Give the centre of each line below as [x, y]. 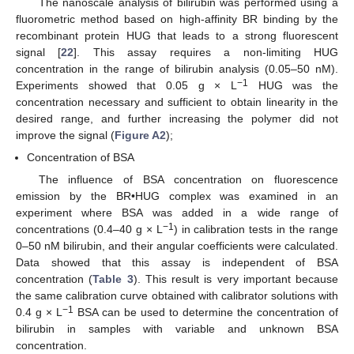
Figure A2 [140, 135]
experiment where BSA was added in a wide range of [177, 212]
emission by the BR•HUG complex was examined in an [177, 196]
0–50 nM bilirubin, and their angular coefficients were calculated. [177, 245]
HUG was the [293, 85]
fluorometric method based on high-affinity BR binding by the [177, 19]
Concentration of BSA [81, 157]
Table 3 [113, 279]
